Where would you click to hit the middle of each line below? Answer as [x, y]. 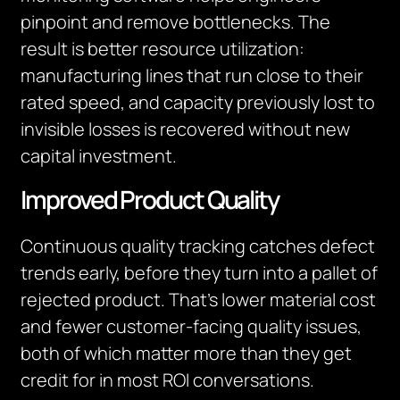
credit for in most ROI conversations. [168, 380]
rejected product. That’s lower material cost [199, 300]
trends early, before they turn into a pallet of [200, 273]
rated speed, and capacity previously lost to [198, 102]
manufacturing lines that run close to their [192, 75]
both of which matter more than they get [187, 353]
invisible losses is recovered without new [186, 129]
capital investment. [99, 156]
